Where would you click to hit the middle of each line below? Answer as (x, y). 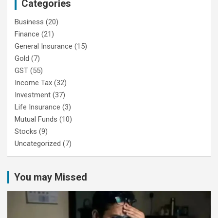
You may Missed (51, 177)
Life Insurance (37, 107)
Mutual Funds (36, 119)
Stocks (26, 131)
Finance (27, 34)
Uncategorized (38, 143)
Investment (33, 95)
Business (29, 22)
